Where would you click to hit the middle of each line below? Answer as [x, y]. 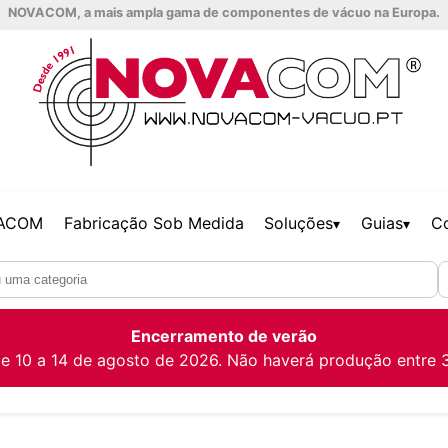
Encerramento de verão [224, 335]
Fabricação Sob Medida [153, 223]
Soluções [299, 223]
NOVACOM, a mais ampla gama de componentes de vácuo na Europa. [224, 12]
